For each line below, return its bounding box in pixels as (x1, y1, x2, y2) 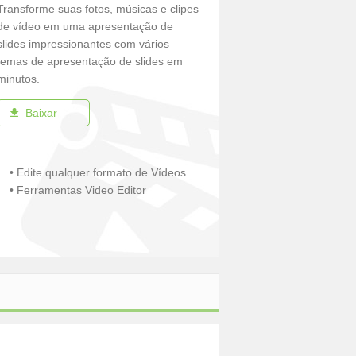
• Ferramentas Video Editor (10, 184, 147, 196)
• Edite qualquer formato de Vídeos (10, 166, 187, 179)
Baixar (25, 106, 57, 119)
